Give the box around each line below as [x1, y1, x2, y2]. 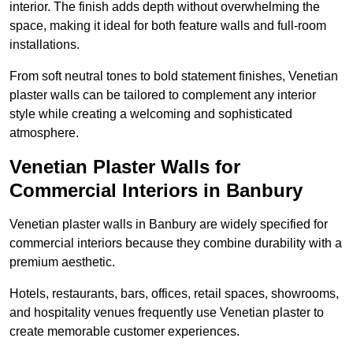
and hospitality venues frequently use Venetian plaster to [9, 306, 324, 320]
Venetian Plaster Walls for [9, 156, 240, 178]
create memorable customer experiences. [9, 325, 240, 339]
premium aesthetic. [9, 255, 115, 269]
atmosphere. [9, 126, 79, 140]
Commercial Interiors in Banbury [9, 180, 303, 202]
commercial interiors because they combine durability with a [9, 236, 342, 251]
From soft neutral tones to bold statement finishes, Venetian [9, 69, 338, 84]
